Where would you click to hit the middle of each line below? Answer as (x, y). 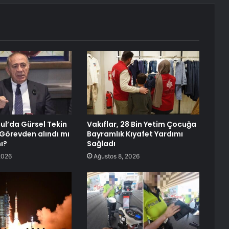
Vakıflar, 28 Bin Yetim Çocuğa (141, 124)
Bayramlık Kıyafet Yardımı (135, 134)
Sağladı (101, 144)
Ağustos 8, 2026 (116, 156)
